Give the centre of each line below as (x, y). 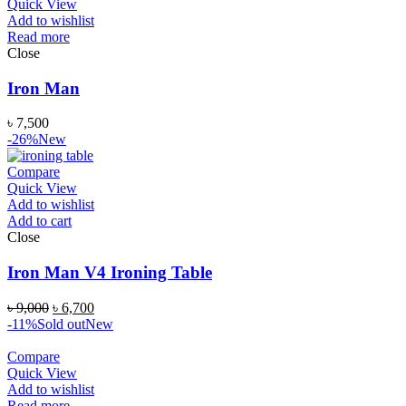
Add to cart (39, 221)
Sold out (61, 324)
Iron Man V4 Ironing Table (110, 273)
